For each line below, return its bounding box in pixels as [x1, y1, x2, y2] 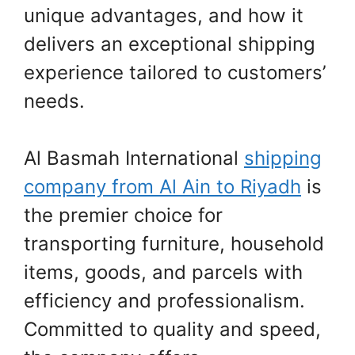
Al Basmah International [24, 147, 244, 170]
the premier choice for [24, 204, 223, 227]
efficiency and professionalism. [24, 289, 305, 313]
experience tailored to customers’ [24, 61, 326, 85]
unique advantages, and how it [24, 4, 303, 28]
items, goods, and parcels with [24, 261, 303, 284]
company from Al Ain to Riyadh [24, 175, 301, 199]
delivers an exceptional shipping [24, 32, 315, 56]
